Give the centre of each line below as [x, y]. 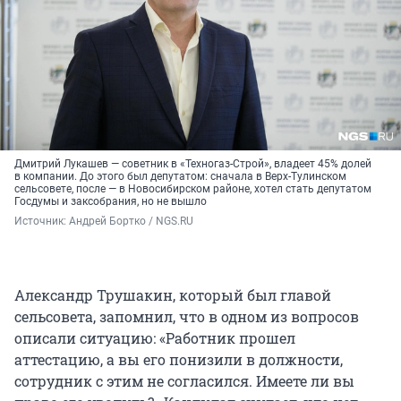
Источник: [42, 222]
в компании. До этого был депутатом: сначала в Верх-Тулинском [180, 177]
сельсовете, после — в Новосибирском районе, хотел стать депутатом [193, 189]
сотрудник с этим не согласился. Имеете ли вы [184, 381]
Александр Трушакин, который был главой [173, 295]
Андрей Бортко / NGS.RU [131, 222]
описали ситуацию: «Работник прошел [155, 338]
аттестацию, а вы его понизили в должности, [179, 360]
